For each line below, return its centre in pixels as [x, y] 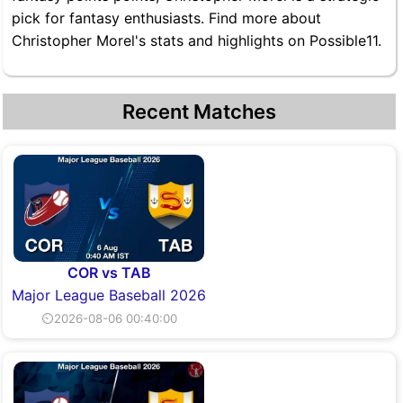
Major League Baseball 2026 [109, 296]
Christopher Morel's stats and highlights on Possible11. [197, 40]
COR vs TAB [109, 273]
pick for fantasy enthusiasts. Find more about [166, 18]
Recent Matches [199, 112]
